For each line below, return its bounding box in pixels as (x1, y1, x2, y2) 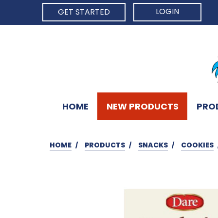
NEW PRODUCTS (106, 100, 179, 112)
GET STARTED (58, 6, 110, 18)
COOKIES (181, 140, 214, 150)
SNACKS (138, 140, 168, 150)
